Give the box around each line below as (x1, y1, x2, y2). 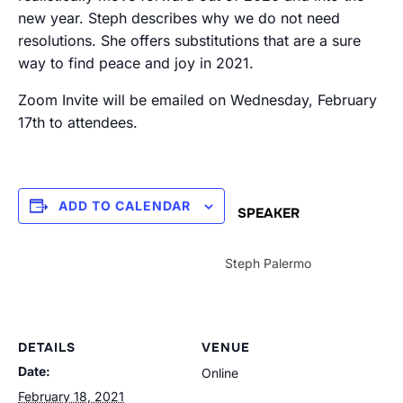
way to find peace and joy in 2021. (18, 54, 254, 73)
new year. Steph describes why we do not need (18, 9, 340, 28)
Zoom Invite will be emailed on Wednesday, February (18, 91, 377, 110)
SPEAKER (237, 204, 300, 223)
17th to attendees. (18, 113, 138, 132)
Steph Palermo (225, 255, 311, 272)
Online (201, 365, 238, 381)
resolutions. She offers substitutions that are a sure (18, 31, 361, 50)
